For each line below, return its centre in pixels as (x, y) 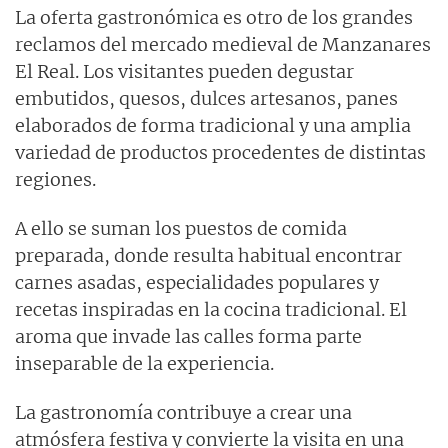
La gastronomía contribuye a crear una (183, 412)
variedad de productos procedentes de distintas (220, 152)
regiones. (55, 179)
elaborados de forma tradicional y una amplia (213, 125)
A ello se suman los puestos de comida (181, 228)
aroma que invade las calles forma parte (188, 336)
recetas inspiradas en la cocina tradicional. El (211, 309)
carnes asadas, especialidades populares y (197, 282)
